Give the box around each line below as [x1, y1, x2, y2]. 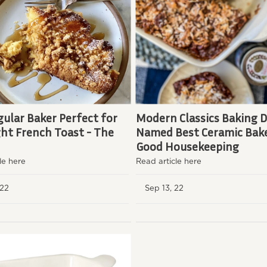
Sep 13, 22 [144, 184, 188, 193]
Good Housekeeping [135, 138, 239, 153]
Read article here [135, 157, 201, 166]
